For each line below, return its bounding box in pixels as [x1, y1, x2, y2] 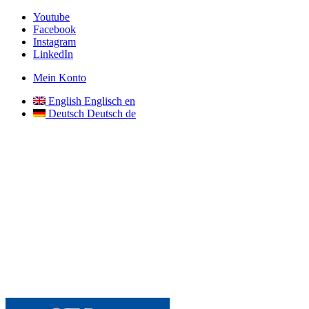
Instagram [33, 36, 76, 48]
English [48, 95, 81, 107]
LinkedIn [33, 48, 73, 60]
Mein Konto [33, 72, 86, 83]
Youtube [33, 11, 70, 23]
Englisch [84, 95, 122, 107]
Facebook [33, 23, 76, 35]
